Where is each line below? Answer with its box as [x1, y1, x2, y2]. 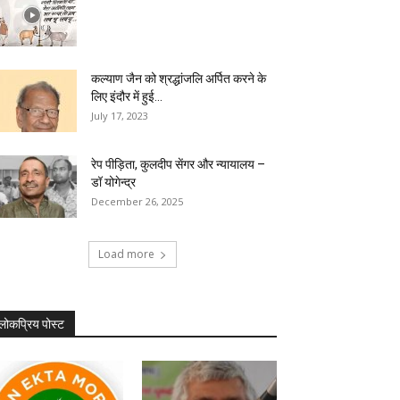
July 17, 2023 [91, 109, 148, 122]
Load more [97, 246, 154, 262]
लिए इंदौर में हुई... [91, 89, 162, 104]
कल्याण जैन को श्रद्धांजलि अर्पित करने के [91, 71, 266, 86]
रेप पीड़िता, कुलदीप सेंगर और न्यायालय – [91, 157, 265, 171]
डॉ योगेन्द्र [91, 175, 136, 189]
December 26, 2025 [91, 195, 183, 208]
